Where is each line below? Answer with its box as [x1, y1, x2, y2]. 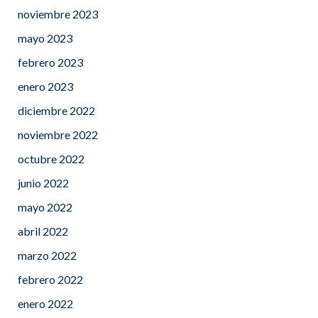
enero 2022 [18, 296, 73, 310]
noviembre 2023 [18, 6, 98, 21]
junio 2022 [18, 175, 69, 190]
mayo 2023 [18, 31, 72, 45]
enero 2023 [18, 79, 73, 93]
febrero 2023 [18, 55, 83, 69]
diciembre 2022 [18, 103, 95, 117]
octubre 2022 [18, 151, 84, 165]
